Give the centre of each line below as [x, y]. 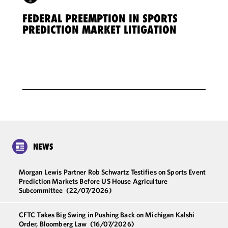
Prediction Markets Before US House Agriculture [93, 181]
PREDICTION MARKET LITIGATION [99, 30]
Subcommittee [41, 190]
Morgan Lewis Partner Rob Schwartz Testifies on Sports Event [112, 172]
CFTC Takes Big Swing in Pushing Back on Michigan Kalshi [107, 215]
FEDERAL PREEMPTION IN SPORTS [100, 18]
